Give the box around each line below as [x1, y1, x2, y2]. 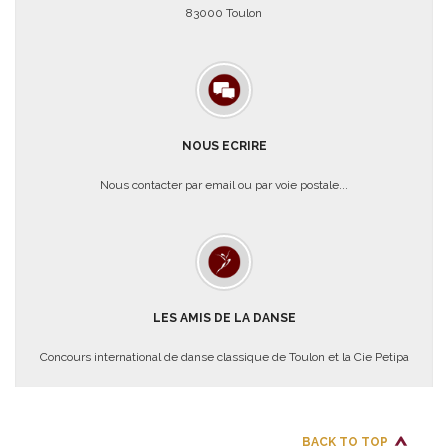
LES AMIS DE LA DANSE [152, 311, 296, 326]
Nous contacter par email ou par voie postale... [100, 178, 348, 193]
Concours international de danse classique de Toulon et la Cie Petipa [39, 350, 409, 365]
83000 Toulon [186, 6, 262, 21]
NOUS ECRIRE [181, 139, 267, 154]
